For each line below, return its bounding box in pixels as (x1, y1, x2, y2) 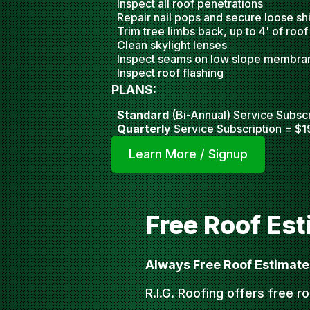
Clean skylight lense (117, 38, 221, 52)
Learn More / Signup (129, 147, 248, 161)
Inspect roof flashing (117, 66, 224, 80)
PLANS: (111, 82, 156, 97)
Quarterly (117, 122, 171, 136)
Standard (117, 108, 169, 122)
